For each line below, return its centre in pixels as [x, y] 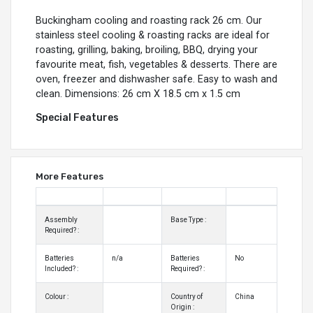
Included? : [61, 269]
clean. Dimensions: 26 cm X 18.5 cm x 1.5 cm [138, 94]
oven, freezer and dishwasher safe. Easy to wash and [156, 80]
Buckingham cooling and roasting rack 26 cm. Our [149, 21]
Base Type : [188, 220]
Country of [187, 297]
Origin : [182, 307]
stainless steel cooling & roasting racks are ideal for [153, 36]
